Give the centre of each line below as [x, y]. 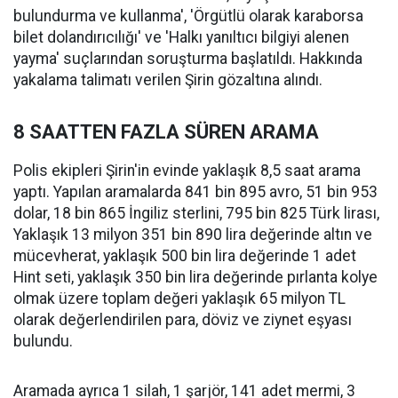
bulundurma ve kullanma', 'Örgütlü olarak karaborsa [188, 16]
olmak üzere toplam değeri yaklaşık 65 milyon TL [179, 299]
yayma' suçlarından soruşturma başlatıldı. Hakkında [188, 59]
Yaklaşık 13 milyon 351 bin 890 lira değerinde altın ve [193, 235]
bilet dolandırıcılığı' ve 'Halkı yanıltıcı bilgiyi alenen [181, 38]
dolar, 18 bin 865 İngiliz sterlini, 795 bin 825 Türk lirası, [196, 214]
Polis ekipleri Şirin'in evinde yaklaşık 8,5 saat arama [187, 171]
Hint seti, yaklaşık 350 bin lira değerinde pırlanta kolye [195, 278]
